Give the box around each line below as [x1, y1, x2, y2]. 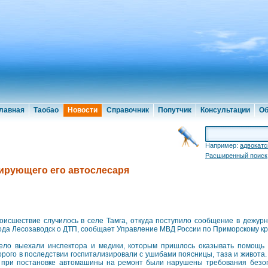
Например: [205, 142, 240, 149]
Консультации [200, 106, 250, 114]
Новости [68, 106, 98, 114]
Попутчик [158, 106, 191, 114]
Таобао [33, 106, 59, 114]
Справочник [106, 106, 149, 114]
